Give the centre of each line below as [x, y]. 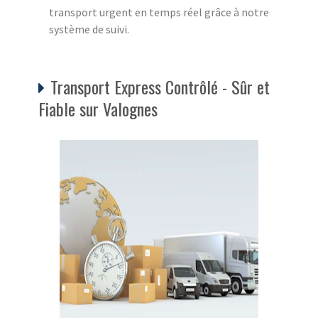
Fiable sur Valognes [98, 108]
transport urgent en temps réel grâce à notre [159, 12]
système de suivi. [89, 29]
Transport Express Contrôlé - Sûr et [160, 86]
